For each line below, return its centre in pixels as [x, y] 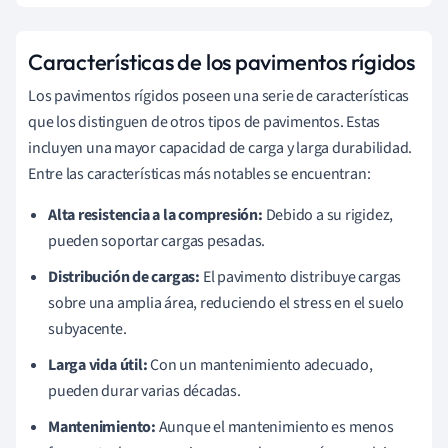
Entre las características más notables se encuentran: [199, 174]
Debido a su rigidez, [328, 215]
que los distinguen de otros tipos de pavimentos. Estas [204, 122]
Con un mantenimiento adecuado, [260, 365]
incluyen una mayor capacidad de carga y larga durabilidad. [220, 148]
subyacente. [87, 329]
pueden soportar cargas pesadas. [157, 241]
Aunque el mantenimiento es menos [274, 427]
